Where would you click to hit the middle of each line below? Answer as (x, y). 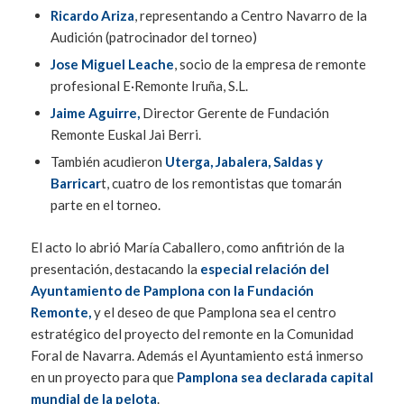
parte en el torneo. (105, 205)
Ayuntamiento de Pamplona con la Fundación (172, 291)
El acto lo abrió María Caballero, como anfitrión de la (187, 248)
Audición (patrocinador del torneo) (153, 37)
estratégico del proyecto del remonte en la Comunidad (192, 334)
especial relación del (264, 269)
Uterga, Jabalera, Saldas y (243, 162)
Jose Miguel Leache (112, 64)
